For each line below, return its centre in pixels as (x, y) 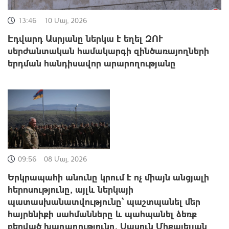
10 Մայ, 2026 (65, 20)
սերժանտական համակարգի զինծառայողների (108, 51)
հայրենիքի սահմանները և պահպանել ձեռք (102, 213)
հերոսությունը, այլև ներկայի (71, 189)
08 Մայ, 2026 (65, 158)
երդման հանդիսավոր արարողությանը (92, 63)
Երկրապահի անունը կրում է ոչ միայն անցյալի (108, 176)
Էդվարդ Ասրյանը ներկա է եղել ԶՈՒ (85, 38)
